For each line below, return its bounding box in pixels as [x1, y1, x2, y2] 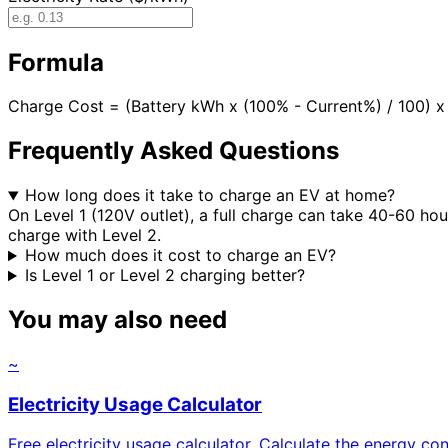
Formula [8, 47, 104, 77]
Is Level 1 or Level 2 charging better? [24, 265, 305, 286]
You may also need [8, 305, 227, 335]
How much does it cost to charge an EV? [24, 245, 336, 266]
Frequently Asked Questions [8, 136, 339, 166]
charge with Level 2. [8, 225, 161, 246]
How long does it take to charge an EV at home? [24, 185, 395, 206]
